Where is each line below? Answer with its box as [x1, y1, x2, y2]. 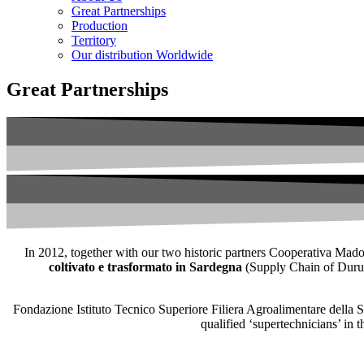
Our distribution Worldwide [71, 48, 213, 62]
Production [71, 19, 128, 32]
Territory [71, 33, 116, 47]
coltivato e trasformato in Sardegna [49, 259, 242, 274]
